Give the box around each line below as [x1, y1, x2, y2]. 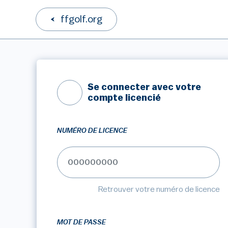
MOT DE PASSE [57, 219, 106, 226]
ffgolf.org [61, 14, 102, 24]
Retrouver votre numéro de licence [98, 185, 220, 193]
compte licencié [88, 93, 161, 102]
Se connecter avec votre [88, 82, 201, 92]
